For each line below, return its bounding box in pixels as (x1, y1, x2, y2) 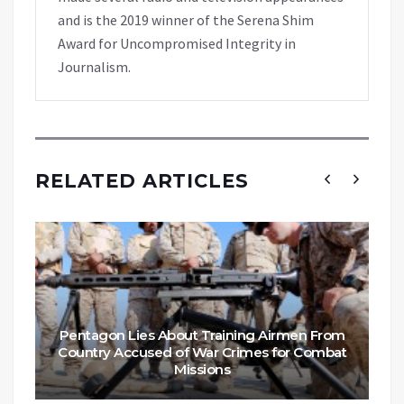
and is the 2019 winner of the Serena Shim (58, 10, 314, 29)
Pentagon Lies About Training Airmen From (59, 326, 345, 344)
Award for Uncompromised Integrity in (58, 33, 296, 52)
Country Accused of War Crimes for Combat (58, 343, 346, 361)
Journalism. (58, 57, 131, 76)
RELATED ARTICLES (35, 169, 249, 192)
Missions (174, 360, 230, 378)
